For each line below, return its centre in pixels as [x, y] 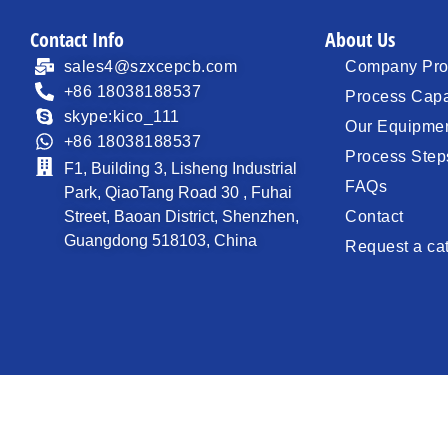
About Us [360, 40]
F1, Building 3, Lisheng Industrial [180, 169]
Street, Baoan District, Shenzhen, [181, 217]
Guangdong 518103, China [160, 241]
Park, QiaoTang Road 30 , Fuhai [177, 193]
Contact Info [77, 40]
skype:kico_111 [121, 117]
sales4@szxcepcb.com [150, 67]
